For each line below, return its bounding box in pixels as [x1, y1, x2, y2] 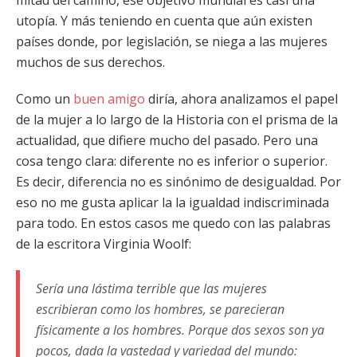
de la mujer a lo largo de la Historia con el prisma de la [16, 111, 338, 128]
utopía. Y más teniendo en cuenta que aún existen [16, 12, 312, 29]
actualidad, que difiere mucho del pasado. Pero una [16, 131, 318, 149]
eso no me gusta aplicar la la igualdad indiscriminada [16, 194, 329, 211]
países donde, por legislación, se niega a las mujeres [16, 33, 328, 50]
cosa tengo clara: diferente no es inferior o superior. [16, 152, 328, 170]
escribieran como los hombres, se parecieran [36, 300, 284, 318]
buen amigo [73, 90, 145, 108]
